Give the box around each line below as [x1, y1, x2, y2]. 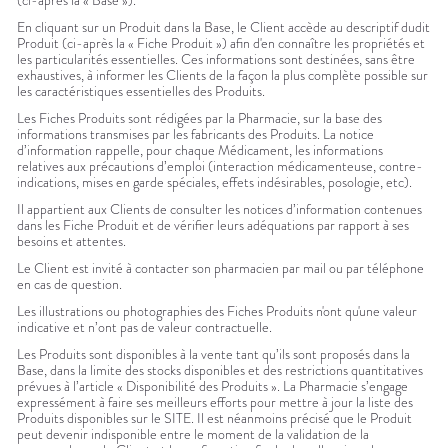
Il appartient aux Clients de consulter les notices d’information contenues [17, 199, 422, 220]
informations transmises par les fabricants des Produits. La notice [17, 124, 374, 145]
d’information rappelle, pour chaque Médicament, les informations [17, 140, 383, 161]
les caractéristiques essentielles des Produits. [17, 81, 265, 102]
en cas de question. [17, 274, 122, 295]
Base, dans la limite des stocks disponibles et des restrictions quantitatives [17, 360, 423, 381]
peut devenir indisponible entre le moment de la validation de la [17, 424, 369, 445]
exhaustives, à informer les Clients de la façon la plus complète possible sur [17, 65, 428, 86]
